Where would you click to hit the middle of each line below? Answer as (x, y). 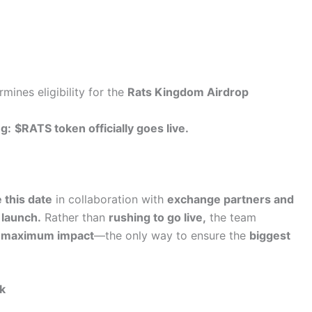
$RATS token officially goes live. (102, 128)
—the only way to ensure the (172, 235)
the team (231, 217)
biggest (270, 235)
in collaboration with (110, 199)
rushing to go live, (157, 217)
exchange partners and (231, 199)
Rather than (75, 217)
